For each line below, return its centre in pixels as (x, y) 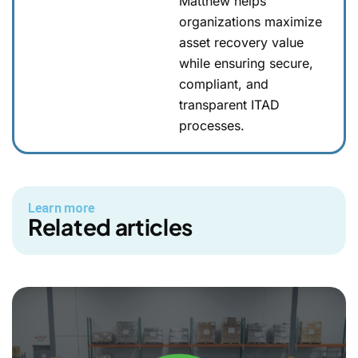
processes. (212, 125)
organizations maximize (251, 21)
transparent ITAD (229, 104)
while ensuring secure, (246, 63)
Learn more (62, 208)
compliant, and (224, 84)
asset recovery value (241, 42)
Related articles (111, 226)
